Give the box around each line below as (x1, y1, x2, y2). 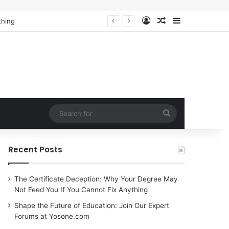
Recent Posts (8, 144, 63, 155)
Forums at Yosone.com (14, 212, 90, 220)
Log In (150, 15, 174, 26)
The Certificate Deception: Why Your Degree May (14, 174, 178, 183)
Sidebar (180, 15, 210, 26)
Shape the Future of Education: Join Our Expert (14, 201, 170, 210)
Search (170, 107, 196, 118)
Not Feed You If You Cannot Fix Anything (14, 185, 148, 194)
